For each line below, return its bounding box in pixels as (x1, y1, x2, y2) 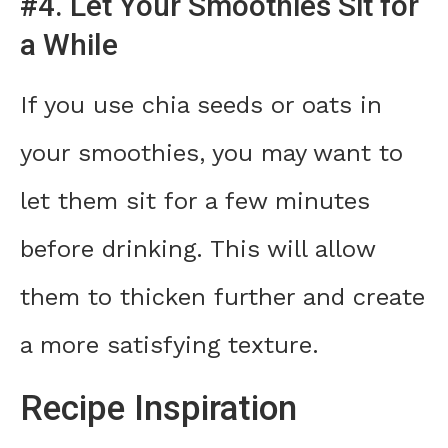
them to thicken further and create (20, 283, 425, 312)
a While (20, 27, 118, 63)
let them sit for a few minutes (20, 187, 370, 216)
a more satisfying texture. (20, 331, 319, 360)
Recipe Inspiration (20, 388, 297, 430)
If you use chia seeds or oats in (20, 91, 382, 120)
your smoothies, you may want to (20, 139, 403, 168)
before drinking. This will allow (20, 235, 375, 264)
